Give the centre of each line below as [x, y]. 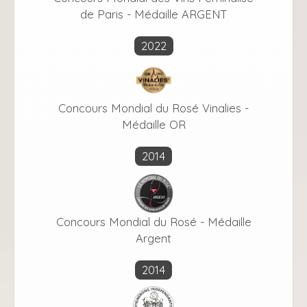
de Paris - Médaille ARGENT [153, 14]
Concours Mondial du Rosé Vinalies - [153, 108]
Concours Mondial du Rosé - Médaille [153, 222]
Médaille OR [153, 125]
